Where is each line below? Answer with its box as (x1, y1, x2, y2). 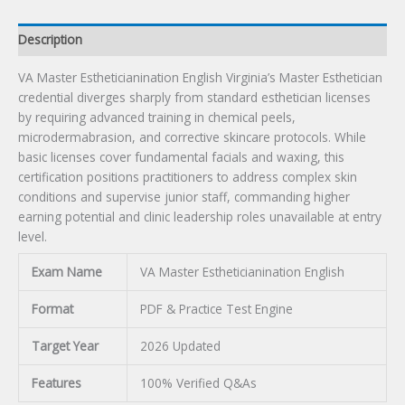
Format (31, 300, 73, 318)
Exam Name (31, 263, 102, 281)
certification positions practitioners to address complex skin (18, 168, 357, 186)
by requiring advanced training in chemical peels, (18, 108, 296, 127)
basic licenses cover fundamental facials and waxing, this (18, 148, 344, 166)
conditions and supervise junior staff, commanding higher (18, 188, 350, 206)
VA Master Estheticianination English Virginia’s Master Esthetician (18, 69, 382, 87)
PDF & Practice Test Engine (139, 300, 293, 318)
